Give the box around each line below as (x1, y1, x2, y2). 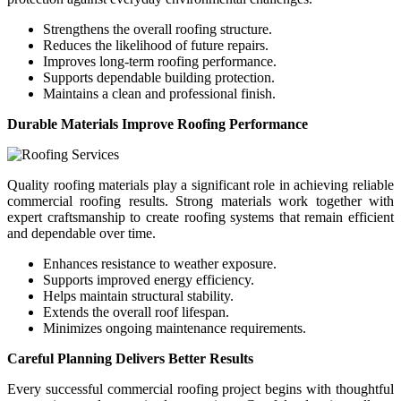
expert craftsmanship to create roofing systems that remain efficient (7, 209, 394, 225)
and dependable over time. (7, 225, 156, 241)
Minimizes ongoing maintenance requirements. (43, 320, 306, 336)
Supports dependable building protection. (43, 69, 275, 85)
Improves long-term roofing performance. (43, 53, 277, 69)
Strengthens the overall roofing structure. (43, 21, 272, 37)
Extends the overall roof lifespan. (43, 303, 229, 320)
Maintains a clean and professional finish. (43, 85, 276, 101)
